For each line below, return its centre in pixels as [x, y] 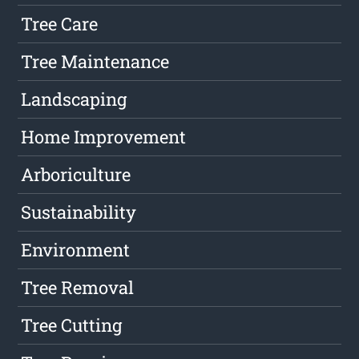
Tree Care [60, 24]
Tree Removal [78, 288]
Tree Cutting [72, 325]
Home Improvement [104, 137]
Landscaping [74, 99]
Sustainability [79, 212]
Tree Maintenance [95, 62]
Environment [76, 250]
